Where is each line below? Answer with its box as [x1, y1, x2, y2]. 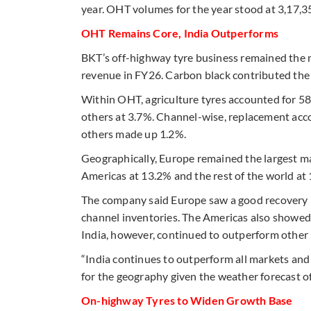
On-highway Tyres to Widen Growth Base [81, 293, 293, 307]
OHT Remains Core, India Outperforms [81, 26, 278, 40]
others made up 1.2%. [81, 126, 186, 140]
